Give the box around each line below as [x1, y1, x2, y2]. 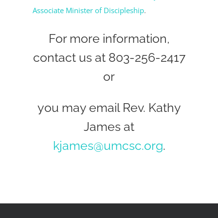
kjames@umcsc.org [53, 138, 163, 153]
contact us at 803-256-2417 [33, 51, 185, 65]
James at [84, 119, 134, 134]
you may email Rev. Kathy [37, 100, 181, 115]
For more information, [48, 32, 170, 46]
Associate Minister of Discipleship [33, 5, 145, 15]
